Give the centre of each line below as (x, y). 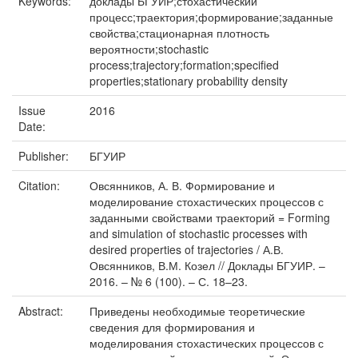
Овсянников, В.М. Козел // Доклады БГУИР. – (207, 265)
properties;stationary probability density (189, 81)
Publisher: (45, 156)
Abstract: (42, 311)
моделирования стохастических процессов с (207, 343)
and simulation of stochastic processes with (199, 233)
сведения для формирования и (172, 327)
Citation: (41, 185)
